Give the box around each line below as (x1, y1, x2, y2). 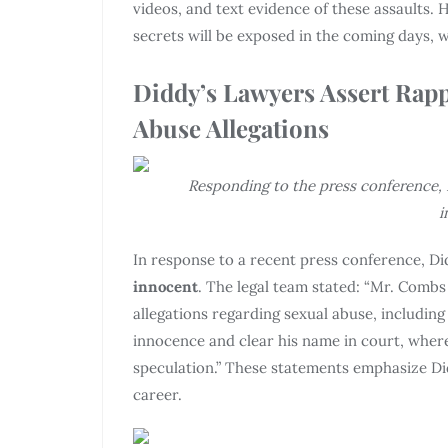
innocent (133, 276, 198, 296)
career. (133, 384, 182, 404)
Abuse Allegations (133, 111, 329, 144)
